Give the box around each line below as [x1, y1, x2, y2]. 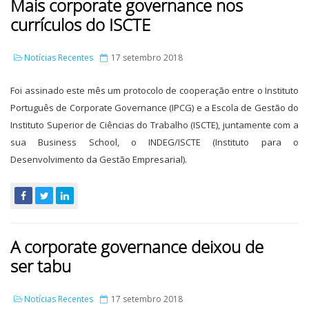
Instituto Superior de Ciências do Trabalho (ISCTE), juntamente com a [10, 119, 299, 131]
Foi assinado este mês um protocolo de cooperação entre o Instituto [10, 84, 299, 97]
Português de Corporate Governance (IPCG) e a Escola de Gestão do [10, 101, 299, 114]
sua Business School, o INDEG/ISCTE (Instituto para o [10, 136, 299, 148]
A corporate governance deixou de [10, 235, 263, 258]
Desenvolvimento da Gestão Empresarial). [10, 153, 187, 166]
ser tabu [10, 255, 71, 277]
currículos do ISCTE [10, 13, 150, 36]
